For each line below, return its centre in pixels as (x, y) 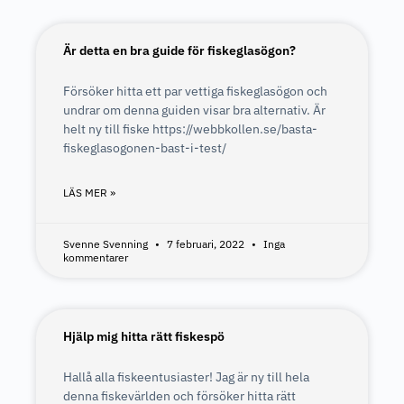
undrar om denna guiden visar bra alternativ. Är (194, 110)
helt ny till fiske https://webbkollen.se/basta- (190, 129)
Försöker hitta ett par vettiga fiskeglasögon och (195, 91)
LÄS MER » (89, 193)
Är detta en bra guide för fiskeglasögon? (179, 50)
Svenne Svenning (107, 244)
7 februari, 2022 (206, 244)
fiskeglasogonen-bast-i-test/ (145, 148)
